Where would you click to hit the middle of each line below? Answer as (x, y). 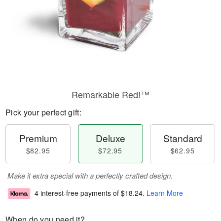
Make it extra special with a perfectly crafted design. (90, 175)
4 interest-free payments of (78, 193)
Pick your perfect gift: (43, 112)
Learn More (165, 193)
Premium (38, 138)
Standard (183, 138)
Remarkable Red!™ (110, 94)
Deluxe (110, 138)
